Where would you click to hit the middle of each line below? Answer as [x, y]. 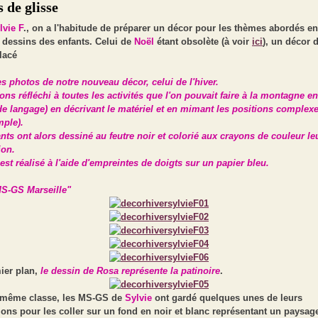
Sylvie [138, 298]
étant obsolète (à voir [204, 42]
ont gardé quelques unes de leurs [227, 298]
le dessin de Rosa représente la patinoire [130, 271]
